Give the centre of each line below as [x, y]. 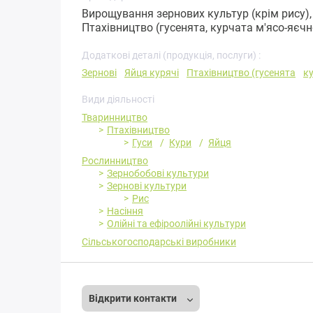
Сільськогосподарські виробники [159, 242]
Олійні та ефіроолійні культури [176, 224]
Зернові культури [147, 186]
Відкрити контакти [134, 299]
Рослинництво [115, 161]
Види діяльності [118, 100]
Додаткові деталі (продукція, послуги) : [171, 56]
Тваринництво [115, 118]
